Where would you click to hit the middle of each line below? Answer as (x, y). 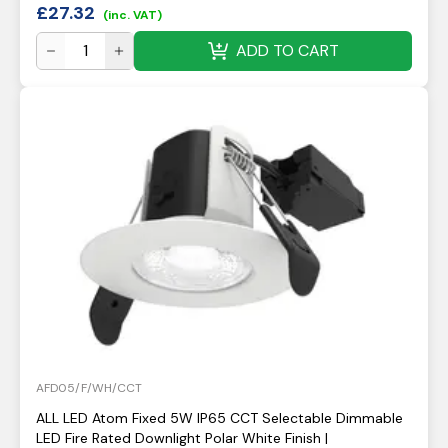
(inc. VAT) (132, 15)
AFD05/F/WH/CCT (89, 388)
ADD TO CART (287, 50)
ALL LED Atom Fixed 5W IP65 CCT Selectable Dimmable (219, 418)
